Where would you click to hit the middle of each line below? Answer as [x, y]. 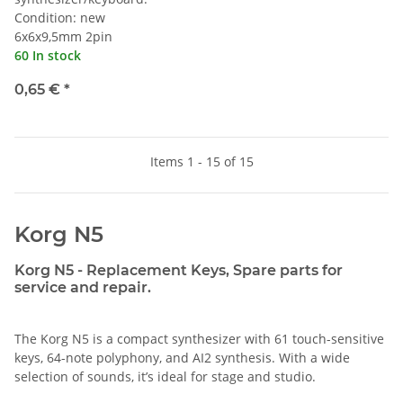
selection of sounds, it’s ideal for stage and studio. [165, 376]
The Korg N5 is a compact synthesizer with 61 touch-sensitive [199, 338]
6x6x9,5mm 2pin [63, 36]
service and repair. [83, 287]
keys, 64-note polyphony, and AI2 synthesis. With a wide [182, 357]
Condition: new [60, 17]
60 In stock [48, 55]
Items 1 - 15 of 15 [201, 161]
